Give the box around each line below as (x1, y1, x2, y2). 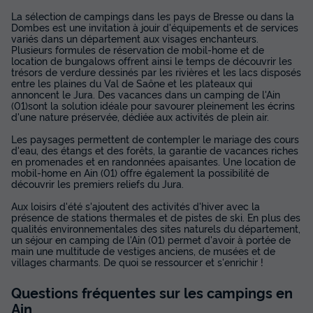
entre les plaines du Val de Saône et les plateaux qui (11, 75, 252, 89)
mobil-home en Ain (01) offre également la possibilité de (11, 165, 269, 179)
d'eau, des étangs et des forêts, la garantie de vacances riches (11, 143, 298, 156)
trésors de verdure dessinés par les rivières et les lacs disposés (11, 64, 301, 78)
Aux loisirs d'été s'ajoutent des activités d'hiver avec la (11, 198, 260, 212)
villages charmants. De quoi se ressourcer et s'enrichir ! (11, 254, 263, 268)
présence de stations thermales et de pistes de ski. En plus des (11, 210, 300, 224)
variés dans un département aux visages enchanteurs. (11, 31, 259, 45)
